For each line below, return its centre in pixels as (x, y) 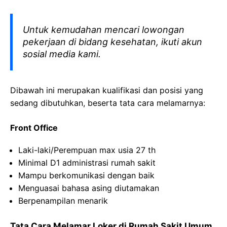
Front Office (34, 128)
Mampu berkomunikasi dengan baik (86, 175)
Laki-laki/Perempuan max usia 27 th (87, 150)
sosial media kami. (62, 54)
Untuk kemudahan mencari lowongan (104, 30)
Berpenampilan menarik (63, 201)
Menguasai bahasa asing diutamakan (89, 188)
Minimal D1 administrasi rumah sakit (87, 163)
